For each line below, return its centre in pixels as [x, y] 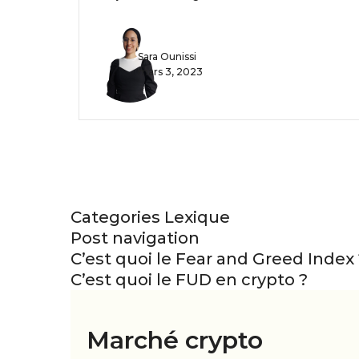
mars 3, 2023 [170, 72]
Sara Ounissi [167, 57]
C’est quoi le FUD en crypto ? [189, 280]
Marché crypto [175, 340]
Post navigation [135, 238]
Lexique [197, 218]
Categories [117, 218]
